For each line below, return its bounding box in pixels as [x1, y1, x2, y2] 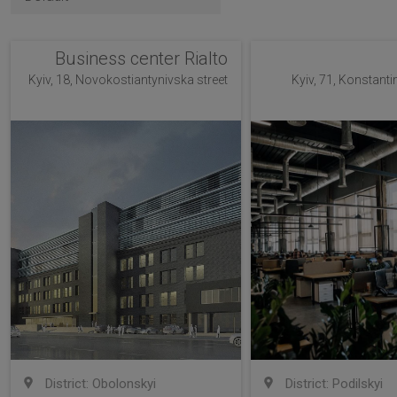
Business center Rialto [55, 48, 229, 69]
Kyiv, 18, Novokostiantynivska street [28, 73, 229, 87]
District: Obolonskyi [42, 376, 156, 392]
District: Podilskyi [281, 376, 383, 392]
